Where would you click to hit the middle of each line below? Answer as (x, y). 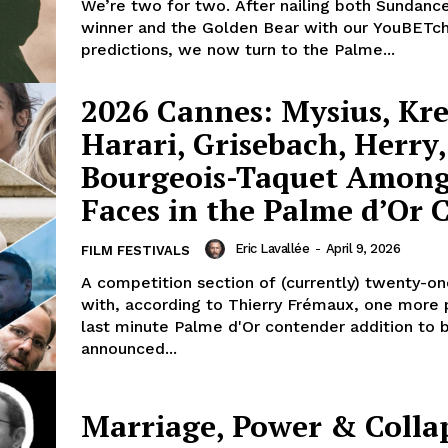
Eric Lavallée (271, 248)
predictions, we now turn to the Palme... (238, 49)
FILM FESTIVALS (135, 250)
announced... (129, 348)
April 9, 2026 (362, 248)
